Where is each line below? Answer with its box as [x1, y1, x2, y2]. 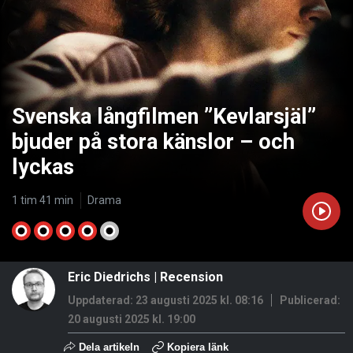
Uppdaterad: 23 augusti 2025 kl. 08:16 [68, 293, 263, 307]
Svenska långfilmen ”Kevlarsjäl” [12, 103, 316, 129]
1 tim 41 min [12, 194, 73, 207]
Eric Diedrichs [68, 269, 150, 284]
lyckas [12, 154, 74, 180]
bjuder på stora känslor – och [12, 128, 295, 154]
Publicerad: [280, 293, 340, 307]
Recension [160, 269, 223, 284]
